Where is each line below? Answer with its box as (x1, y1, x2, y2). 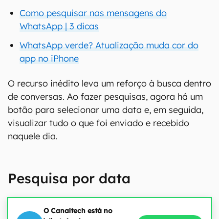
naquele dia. (8, 131, 58, 142)
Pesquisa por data (8, 170, 131, 187)
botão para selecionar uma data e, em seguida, (8, 104, 203, 115)
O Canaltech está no (44, 206, 112, 215)
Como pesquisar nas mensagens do (20, 7, 167, 19)
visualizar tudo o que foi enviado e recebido (8, 117, 189, 129)
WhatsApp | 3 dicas (20, 21, 99, 32)
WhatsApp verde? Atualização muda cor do (20, 40, 198, 51)
